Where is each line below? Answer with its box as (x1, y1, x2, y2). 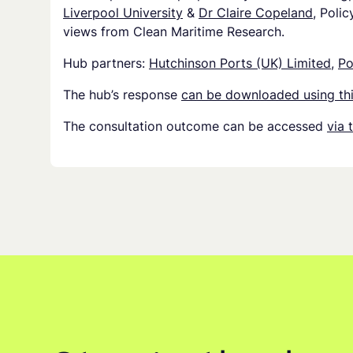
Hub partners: (63, 55, 149, 72)
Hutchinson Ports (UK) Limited (149, 55, 331, 72)
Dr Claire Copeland (199, 5, 313, 21)
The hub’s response (63, 87, 181, 103)
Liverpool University (63, 5, 183, 21)
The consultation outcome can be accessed (63, 118, 327, 135)
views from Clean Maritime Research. (63, 24, 284, 40)
